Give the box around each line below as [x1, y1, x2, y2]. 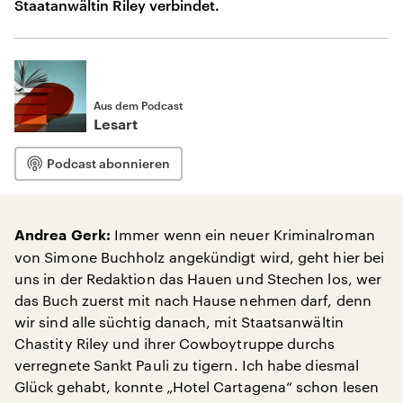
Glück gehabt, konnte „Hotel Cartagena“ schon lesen [14, 378, 379, 395]
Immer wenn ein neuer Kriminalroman [110, 226, 375, 243]
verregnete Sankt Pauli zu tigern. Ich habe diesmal [14, 356, 359, 373]
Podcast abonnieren [47, 156, 170, 171]
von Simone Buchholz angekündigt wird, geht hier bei [14, 248, 385, 265]
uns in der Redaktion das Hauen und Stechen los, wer [14, 270, 382, 287]
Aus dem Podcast [94, 99, 183, 112]
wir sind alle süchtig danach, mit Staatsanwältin [14, 313, 344, 330]
